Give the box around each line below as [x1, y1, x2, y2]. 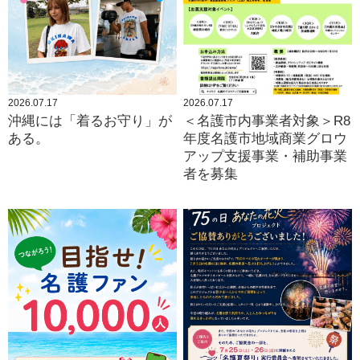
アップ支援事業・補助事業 [183, 148, 348, 164]
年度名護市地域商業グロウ [183, 130, 348, 146]
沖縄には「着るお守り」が [8, 112, 172, 129]
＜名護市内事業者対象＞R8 [183, 112, 351, 129]
